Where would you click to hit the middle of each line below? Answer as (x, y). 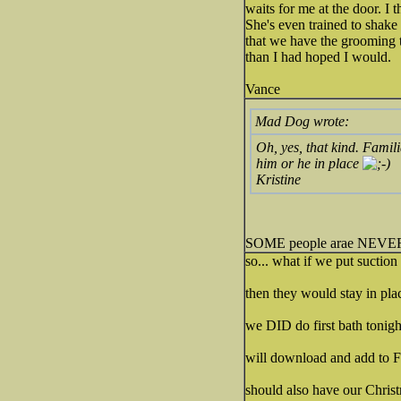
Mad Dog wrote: (302, 121)
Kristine (278, 179)
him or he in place (309, 163)
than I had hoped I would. (318, 57)
